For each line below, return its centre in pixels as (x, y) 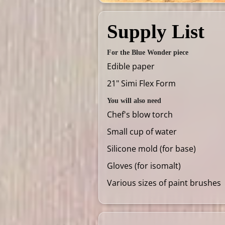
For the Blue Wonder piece (148, 52)
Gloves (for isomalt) (144, 165)
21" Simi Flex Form (141, 83)
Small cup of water (142, 131)
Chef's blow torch (140, 114)
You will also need (134, 100)
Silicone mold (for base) (151, 148)
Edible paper (131, 66)
